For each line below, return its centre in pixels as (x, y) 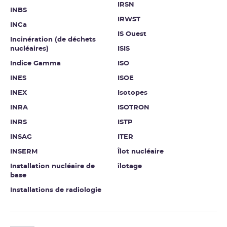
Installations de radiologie (56, 191)
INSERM (24, 152)
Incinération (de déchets (53, 40)
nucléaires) (29, 49)
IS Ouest (132, 34)
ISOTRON (134, 108)
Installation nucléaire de (52, 167)
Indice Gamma (35, 64)
